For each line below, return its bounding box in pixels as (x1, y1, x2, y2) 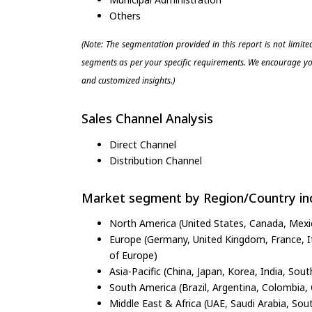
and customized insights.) (81, 75, 175, 87)
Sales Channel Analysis (81, 110, 213, 127)
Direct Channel (109, 137, 176, 151)
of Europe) (109, 249, 157, 263)
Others (109, 9, 141, 23)
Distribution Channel (109, 153, 202, 167)
